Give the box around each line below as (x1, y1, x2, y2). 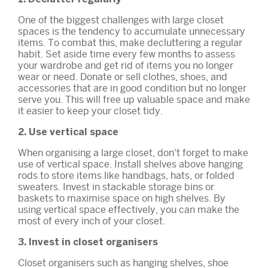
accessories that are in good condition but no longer (18, 82, 246, 94)
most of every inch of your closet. (18, 215, 165, 227)
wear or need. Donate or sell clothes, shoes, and (18, 71, 227, 83)
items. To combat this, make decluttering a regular (18, 36, 242, 48)
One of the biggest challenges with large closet (18, 14, 224, 26)
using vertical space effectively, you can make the (18, 203, 239, 215)
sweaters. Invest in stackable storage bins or (18, 181, 214, 193)
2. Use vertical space (18, 127, 118, 137)
